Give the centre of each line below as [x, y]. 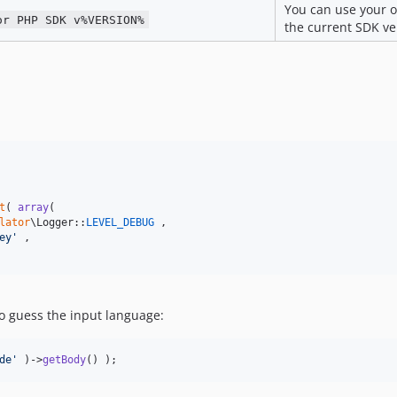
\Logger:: [58, 223]
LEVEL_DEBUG [120, 223]
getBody [64, 360]
